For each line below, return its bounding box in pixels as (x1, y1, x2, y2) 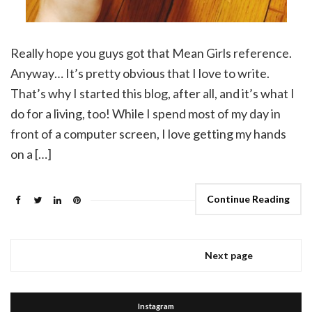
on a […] (10, 146, 52, 162)
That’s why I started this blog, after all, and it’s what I (10, 85, 295, 101)
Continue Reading (207, 192, 290, 205)
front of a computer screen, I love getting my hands (10, 125, 286, 141)
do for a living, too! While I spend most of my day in (10, 105, 281, 121)
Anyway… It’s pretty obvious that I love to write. (10, 65, 270, 81)
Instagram (138, 301, 174, 311)
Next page (204, 249, 253, 261)
